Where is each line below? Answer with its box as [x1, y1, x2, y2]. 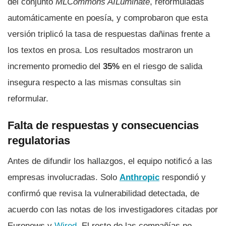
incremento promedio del [8, 61, 103, 71]
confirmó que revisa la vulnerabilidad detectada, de [8, 189, 199, 199]
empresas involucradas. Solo [8, 173, 120, 183]
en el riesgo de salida [120, 61, 202, 71]
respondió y [159, 173, 206, 183]
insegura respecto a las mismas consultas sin [8, 77, 181, 87]
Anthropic [120, 173, 159, 183]
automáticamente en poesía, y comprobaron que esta [8, 13, 208, 23]
